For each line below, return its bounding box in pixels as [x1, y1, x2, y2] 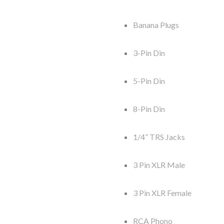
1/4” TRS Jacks [133, 132, 185, 142]
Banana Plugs [133, 20, 179, 30]
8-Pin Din [133, 104, 165, 114]
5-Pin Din [133, 76, 165, 86]
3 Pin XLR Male [133, 160, 185, 170]
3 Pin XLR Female [133, 188, 191, 198]
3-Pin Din [133, 48, 165, 58]
